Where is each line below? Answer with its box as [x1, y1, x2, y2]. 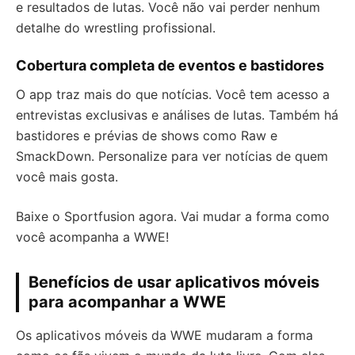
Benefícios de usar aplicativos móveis [29, 273, 319, 292]
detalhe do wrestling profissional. [16, 20, 216, 36]
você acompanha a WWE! [16, 229, 169, 246]
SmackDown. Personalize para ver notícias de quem [16, 148, 328, 165]
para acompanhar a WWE [29, 292, 226, 312]
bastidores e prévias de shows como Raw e [16, 128, 277, 144]
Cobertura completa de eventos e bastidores [16, 57, 324, 74]
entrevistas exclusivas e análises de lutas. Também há [16, 107, 338, 124]
